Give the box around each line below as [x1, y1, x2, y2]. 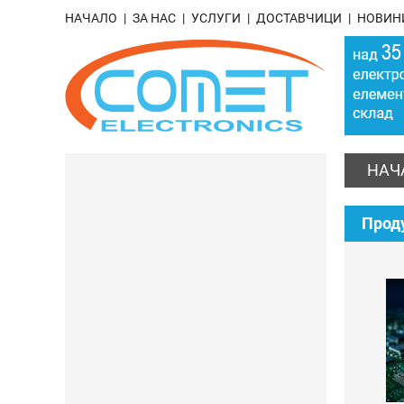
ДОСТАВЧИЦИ [256, 11, 342, 25]
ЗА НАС [133, 11, 176, 25]
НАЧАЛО [65, 11, 117, 25]
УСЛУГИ [191, 11, 241, 25]
